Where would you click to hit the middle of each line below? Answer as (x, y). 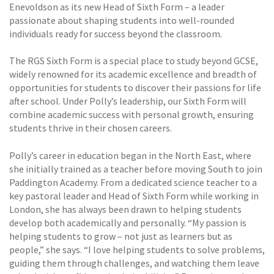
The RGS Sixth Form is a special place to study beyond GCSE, (134, 61)
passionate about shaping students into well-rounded (122, 20)
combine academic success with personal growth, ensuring (131, 115)
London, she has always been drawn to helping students (125, 209)
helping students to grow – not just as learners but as (121, 236)
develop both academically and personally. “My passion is (128, 222)
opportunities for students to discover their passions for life (135, 88)
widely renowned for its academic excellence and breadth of (133, 74)
